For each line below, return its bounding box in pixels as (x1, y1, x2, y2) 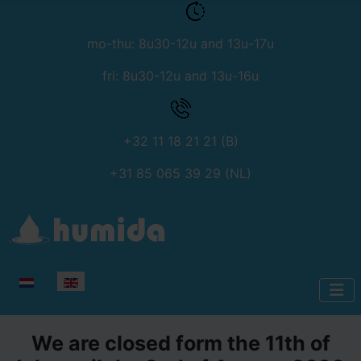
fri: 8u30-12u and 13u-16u (102, 68, 259, 85)
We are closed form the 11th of (31, 331, 330, 356)
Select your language (6, 272, 135, 289)
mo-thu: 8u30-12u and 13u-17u (87, 35, 274, 52)
